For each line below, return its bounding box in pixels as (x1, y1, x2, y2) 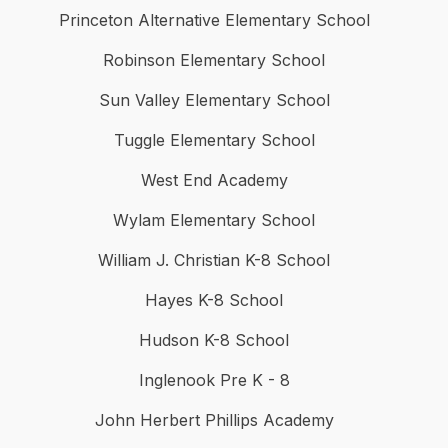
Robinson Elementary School (103, 50, 325, 71)
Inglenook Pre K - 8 (138, 370, 290, 391)
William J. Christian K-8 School (98, 250, 330, 271)
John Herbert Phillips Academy (94, 410, 334, 431)
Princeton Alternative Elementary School (58, 10, 370, 31)
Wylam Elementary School (113, 210, 315, 231)
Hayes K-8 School (145, 290, 283, 311)
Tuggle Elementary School (113, 130, 315, 151)
